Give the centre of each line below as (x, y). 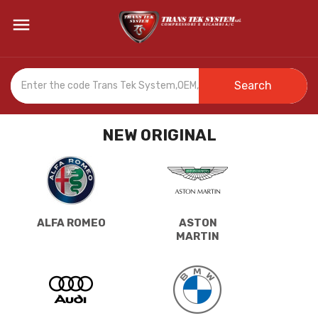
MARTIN (198, 236)
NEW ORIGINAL (159, 135)
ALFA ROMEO (71, 223)
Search (253, 85)
